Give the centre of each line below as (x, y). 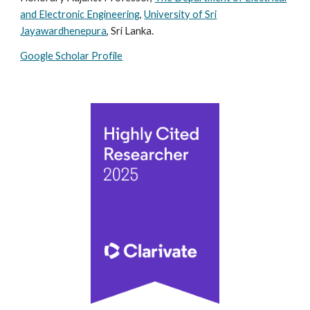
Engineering (112, 15)
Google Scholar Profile (72, 56)
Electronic (62, 15)
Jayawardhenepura (64, 31)
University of (175, 15)
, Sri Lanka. (130, 31)
